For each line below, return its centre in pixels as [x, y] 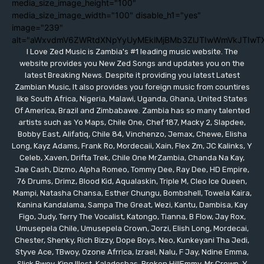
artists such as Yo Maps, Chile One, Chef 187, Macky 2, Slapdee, [132, 122]
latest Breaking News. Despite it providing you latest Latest [132, 75]
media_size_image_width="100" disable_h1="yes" [106, 15]
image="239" [37, 27]
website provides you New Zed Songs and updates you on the [132, 63]
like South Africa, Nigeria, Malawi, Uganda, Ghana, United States [132, 99]
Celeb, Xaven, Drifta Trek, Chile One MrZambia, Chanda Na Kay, [132, 158]
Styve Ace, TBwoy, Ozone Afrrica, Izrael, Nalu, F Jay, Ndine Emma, [132, 252]
